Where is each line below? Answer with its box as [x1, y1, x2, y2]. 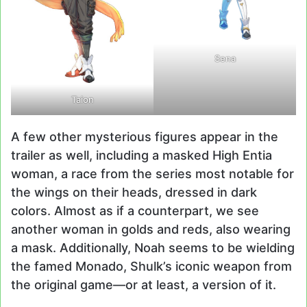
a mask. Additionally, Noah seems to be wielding [11, 241, 295, 256]
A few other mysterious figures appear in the [11, 130, 278, 145]
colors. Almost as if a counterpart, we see [11, 204, 259, 219]
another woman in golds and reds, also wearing [11, 222, 291, 237]
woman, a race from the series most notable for [11, 167, 294, 182]
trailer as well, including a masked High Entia [11, 148, 272, 163]
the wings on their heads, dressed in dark [11, 185, 257, 200]
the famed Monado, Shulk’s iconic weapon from [11, 259, 292, 274]
